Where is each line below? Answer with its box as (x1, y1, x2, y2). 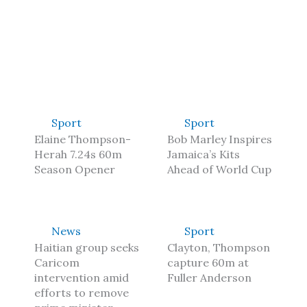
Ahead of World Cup (167, 162, 271, 176)
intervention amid (34, 271, 129, 284)
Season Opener (34, 162, 115, 176)
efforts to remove (34, 286, 129, 299)
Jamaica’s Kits (167, 147, 240, 161)
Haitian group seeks (34, 241, 139, 254)
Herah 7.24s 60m (34, 147, 122, 161)
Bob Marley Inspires (167, 132, 272, 146)
